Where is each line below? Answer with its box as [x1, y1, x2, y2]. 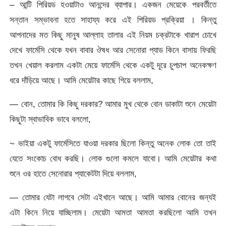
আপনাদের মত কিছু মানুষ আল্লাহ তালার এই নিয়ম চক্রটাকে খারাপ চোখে [10, 29, 216, 40]
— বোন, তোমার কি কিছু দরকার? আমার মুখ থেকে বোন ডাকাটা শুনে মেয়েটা [10, 99, 216, 109]
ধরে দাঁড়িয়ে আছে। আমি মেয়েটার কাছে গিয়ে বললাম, [10, 75, 154, 85]
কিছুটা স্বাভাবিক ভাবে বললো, [10, 114, 91, 125]
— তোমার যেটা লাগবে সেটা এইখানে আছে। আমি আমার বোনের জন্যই [10, 192, 216, 202]
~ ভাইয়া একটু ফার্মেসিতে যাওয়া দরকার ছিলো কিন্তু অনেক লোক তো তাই [10, 138, 216, 148]
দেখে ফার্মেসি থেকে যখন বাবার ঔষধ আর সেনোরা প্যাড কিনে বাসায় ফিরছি [10, 44, 216, 55]
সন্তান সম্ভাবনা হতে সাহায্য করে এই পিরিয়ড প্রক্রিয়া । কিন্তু [10, 14, 216, 25]
